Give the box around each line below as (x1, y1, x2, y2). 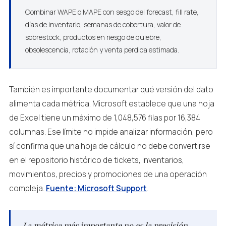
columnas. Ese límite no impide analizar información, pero (9, 127, 213, 137)
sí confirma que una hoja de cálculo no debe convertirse (9, 141, 210, 151)
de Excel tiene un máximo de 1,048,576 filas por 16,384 (9, 112, 200, 123)
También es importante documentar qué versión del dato (9, 84, 213, 95)
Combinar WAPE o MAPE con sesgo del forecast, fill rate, (25, 7, 199, 17)
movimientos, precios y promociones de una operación (9, 169, 207, 180)
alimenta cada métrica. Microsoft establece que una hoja (9, 98, 214, 109)
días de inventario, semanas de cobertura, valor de (25, 20, 181, 29)
